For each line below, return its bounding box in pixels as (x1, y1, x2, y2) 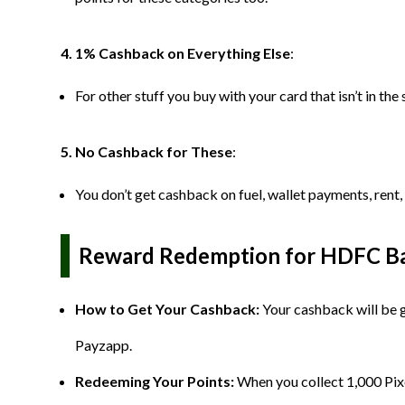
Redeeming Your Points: (75, 372, 237, 390)
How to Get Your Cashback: (75, 300, 262, 317)
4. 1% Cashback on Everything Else (61, 44, 290, 61)
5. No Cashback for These (61, 143, 232, 160)
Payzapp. (75, 336, 132, 353)
